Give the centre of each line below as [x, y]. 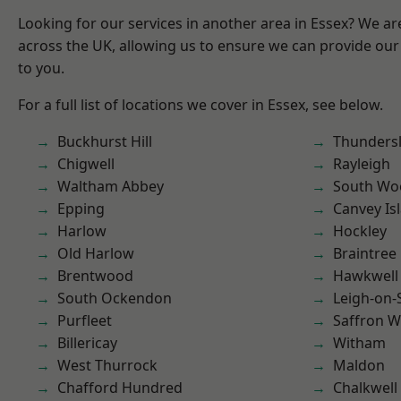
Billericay [87, 343]
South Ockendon [115, 298]
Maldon [359, 365]
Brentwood [95, 276]
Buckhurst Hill [105, 141]
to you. [41, 68]
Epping [81, 209]
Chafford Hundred [120, 388]
